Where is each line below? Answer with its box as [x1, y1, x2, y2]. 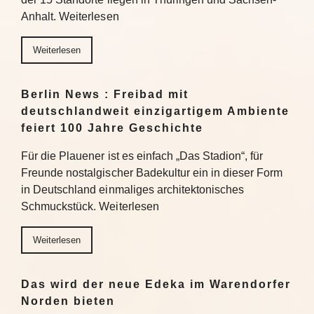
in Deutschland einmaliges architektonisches [21, 184, 245, 196]
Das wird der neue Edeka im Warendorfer [21, 278, 291, 290]
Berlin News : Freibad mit [21, 88, 189, 100]
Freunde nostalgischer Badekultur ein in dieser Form [21, 167, 283, 179]
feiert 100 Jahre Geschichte [21, 122, 203, 134]
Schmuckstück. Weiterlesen [21, 200, 159, 212]
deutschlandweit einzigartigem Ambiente [21, 105, 289, 117]
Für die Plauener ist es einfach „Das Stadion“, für [21, 150, 264, 162]
